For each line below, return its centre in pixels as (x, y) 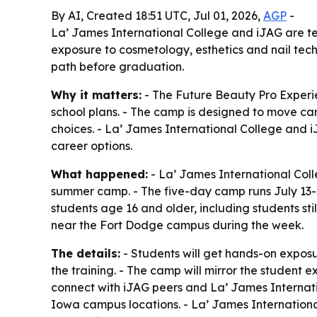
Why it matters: (96, 95)
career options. (92, 146)
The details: (86, 253)
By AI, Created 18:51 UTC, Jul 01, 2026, (157, 16)
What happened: (99, 174)
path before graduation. (117, 67)
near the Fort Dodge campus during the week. (177, 225)
